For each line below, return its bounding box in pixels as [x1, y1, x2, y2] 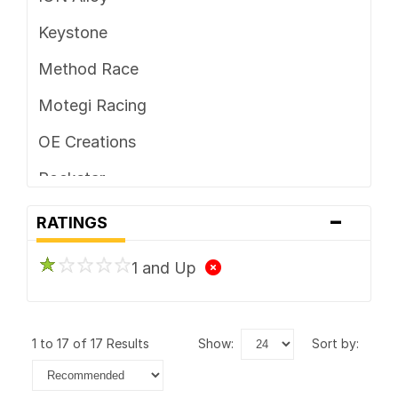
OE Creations [37, 131, 136, 151]
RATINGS [36, 212, 118, 232]
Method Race [37, 59, 139, 78]
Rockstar [37, 168, 105, 187]
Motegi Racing [37, 95, 147, 115]
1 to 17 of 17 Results [32, 335, 156, 351]
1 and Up [131, 258, 205, 277]
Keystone [37, 22, 107, 42]
